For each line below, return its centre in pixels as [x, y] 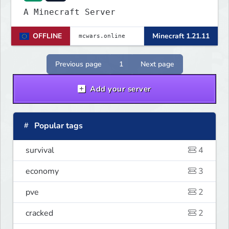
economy [42, 171]
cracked [39, 213]
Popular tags [58, 126]
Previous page [78, 64]
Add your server [119, 89]
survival [40, 151]
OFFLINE [47, 36]
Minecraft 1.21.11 [181, 36]
